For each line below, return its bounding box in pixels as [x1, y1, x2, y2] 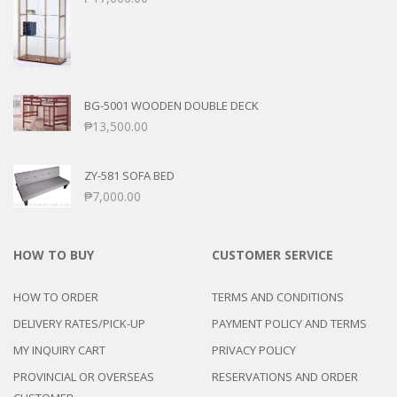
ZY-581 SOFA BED [84, 167, 175, 184]
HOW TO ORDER [13, 289, 98, 306]
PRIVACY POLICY [212, 342, 296, 359]
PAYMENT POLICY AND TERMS [212, 315, 367, 332]
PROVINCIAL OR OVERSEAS [13, 369, 154, 385]
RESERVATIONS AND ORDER [212, 369, 358, 385]
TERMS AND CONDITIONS [212, 289, 344, 306]
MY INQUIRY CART [13, 342, 105, 359]
